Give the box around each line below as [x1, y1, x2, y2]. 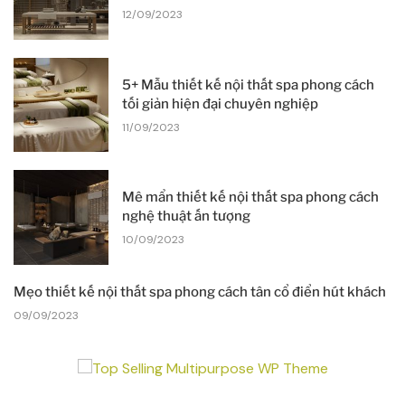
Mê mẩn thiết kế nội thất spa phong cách [121, 189, 379, 206]
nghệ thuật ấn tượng [121, 208, 250, 225]
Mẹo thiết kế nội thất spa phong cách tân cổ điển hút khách [14, 283, 386, 300]
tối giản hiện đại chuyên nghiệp [121, 95, 318, 112]
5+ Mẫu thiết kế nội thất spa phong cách [121, 76, 374, 93]
